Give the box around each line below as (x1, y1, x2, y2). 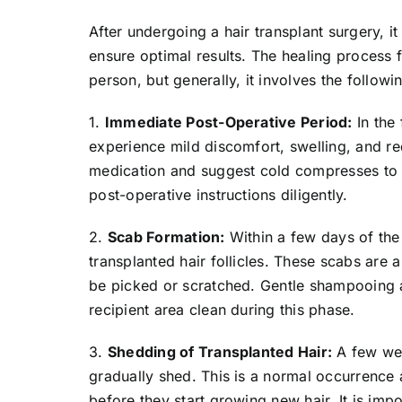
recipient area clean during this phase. (89, 301, 355, 319)
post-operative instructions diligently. (89, 186, 348, 205)
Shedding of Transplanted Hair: (107, 343, 333, 362)
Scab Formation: (107, 228, 225, 247)
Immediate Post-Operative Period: (104, 113, 353, 132)
